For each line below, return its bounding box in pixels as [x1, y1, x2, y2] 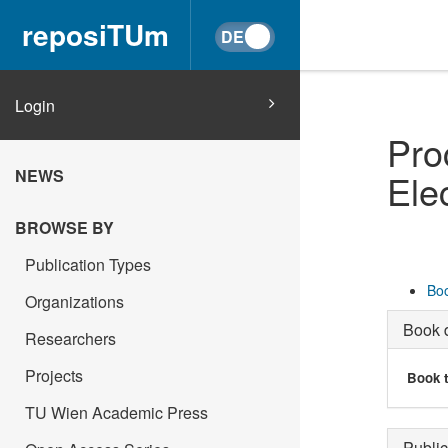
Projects [25, 364, 83, 387]
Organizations [25, 290, 124, 313]
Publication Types [25, 253, 151, 276]
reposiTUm [21, 14, 169, 55]
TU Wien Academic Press [25, 401, 208, 424]
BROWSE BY [15, 216, 114, 239]
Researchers [25, 327, 116, 350]
